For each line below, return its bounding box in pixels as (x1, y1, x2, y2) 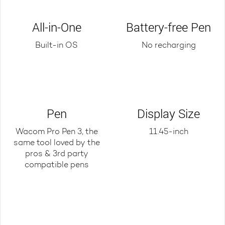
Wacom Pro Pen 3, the (15, 128, 98, 136)
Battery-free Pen (126, 19, 211, 35)
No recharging (141, 41, 196, 50)
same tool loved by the (13, 139, 100, 147)
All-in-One (32, 19, 81, 35)
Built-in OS (35, 41, 78, 50)
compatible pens (24, 161, 89, 169)
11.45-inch (149, 128, 188, 136)
